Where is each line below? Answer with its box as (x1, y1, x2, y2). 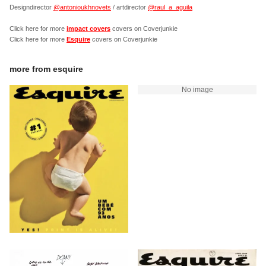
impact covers (66, 25, 110, 32)
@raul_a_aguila (148, 4, 192, 11)
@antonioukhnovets (53, 4, 111, 11)
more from (9, 64, 53, 74)
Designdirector (9, 4, 53, 11)
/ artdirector (111, 4, 148, 11)
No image (181, 85, 213, 94)
